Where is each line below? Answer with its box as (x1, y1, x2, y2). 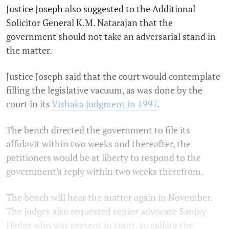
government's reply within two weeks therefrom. (6, 165, 203, 178)
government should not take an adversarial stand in (6, 30, 216, 43)
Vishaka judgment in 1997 (52, 98, 157, 110)
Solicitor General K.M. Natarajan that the (6, 16, 173, 29)
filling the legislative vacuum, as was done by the (6, 84, 202, 97)
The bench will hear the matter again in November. (6, 191, 212, 204)
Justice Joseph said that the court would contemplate (6, 70, 220, 83)
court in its (6, 98, 52, 110)
